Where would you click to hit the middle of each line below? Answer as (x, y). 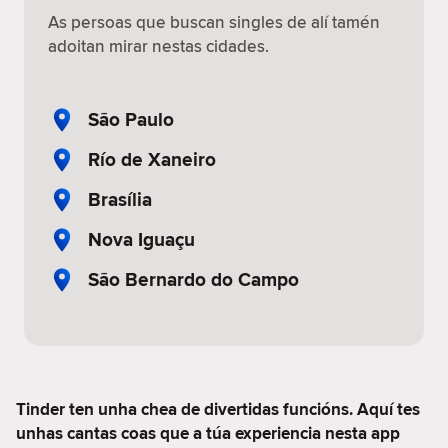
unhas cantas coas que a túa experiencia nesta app (208, 433)
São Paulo (131, 119)
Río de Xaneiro (152, 159)
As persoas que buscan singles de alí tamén (214, 22)
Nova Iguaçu (141, 239)
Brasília (120, 199)
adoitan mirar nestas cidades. (158, 46)
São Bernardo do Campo (193, 279)
